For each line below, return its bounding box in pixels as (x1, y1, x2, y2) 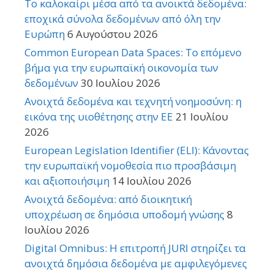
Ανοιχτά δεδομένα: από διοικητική (24, 192, 192, 207)
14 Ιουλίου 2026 (112, 174, 191, 188)
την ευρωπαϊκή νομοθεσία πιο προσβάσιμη (24, 158, 236, 173)
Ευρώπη (24, 27, 65, 42)
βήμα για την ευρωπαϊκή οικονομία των (24, 61, 218, 75)
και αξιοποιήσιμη (24, 174, 109, 188)
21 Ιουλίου (176, 109, 228, 124)
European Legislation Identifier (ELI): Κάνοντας (24, 143, 249, 158)
